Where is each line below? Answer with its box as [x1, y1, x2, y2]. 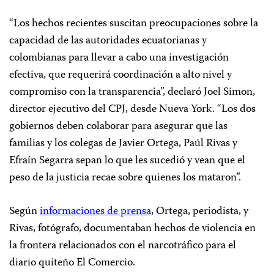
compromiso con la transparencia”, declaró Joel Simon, [9, 83, 255, 102]
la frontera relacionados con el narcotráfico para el [9, 236, 236, 255]
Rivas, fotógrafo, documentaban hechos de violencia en [9, 219, 256, 238]
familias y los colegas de [9, 134, 119, 153]
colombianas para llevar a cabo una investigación [9, 48, 229, 67]
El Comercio [76, 253, 133, 272]
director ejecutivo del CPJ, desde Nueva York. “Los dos [9, 100, 256, 119]
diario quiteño [9, 253, 76, 272]
